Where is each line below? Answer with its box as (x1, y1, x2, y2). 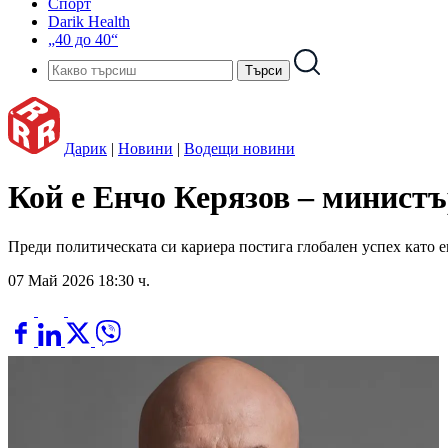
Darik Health (48, 13, 130, 30)
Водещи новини (184, 140, 295, 157)
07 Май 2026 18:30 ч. (8, 271, 150, 289)
